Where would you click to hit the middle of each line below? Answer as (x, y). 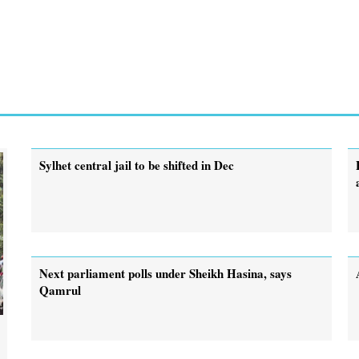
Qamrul (60, 290)
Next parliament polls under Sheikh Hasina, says (165, 273)
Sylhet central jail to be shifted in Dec (137, 165)
